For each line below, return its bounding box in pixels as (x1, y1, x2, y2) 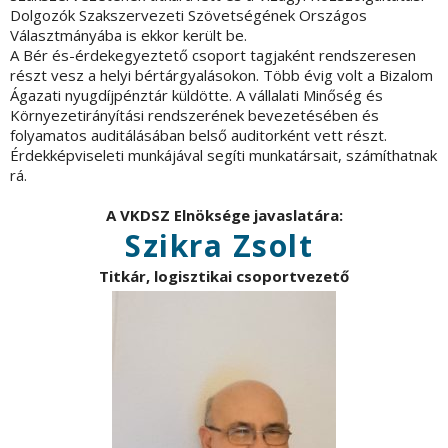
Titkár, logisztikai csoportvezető (99, 266, 349, 287)
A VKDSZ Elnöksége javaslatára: (105, 205, 343, 226)
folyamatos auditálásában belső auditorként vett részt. (10, 125, 387, 146)
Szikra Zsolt (125, 225, 314, 267)
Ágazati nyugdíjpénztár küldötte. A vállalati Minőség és (10, 85, 383, 106)
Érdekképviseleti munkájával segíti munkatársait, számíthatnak (10, 145, 437, 166)
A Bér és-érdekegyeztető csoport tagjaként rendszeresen (10, 45, 416, 66)
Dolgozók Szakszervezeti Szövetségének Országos (10, 5, 367, 26)
